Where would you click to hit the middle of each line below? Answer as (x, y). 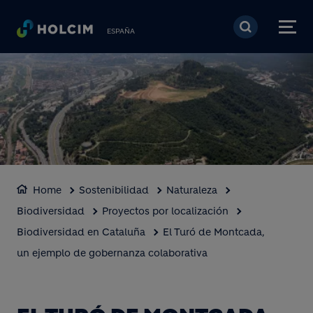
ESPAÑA (121, 31)
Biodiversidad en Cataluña (81, 232)
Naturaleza (192, 190)
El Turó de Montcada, (214, 232)
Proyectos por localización (165, 211)
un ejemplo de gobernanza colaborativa (112, 253)
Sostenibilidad (114, 190)
